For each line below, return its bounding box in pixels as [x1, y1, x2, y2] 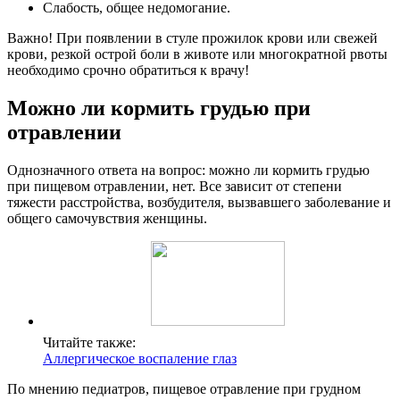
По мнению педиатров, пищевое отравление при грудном [7, 381, 361, 397]
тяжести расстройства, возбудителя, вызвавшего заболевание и [7, 195, 391, 211]
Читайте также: [43, 335, 136, 351]
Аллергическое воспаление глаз [43, 351, 237, 367]
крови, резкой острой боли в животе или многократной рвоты [7, 46, 387, 62]
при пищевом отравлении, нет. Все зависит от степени [7, 179, 342, 195]
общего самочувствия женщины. [7, 211, 207, 227]
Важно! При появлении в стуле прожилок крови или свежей [7, 30, 378, 46]
